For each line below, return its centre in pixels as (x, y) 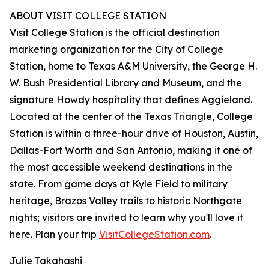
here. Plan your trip (54, 234)
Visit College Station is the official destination (115, 33)
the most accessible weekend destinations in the (121, 167)
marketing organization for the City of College (116, 50)
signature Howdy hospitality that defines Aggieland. (131, 100)
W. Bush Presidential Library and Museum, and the (126, 83)
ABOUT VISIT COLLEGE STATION (88, 16)
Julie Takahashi (46, 261)
